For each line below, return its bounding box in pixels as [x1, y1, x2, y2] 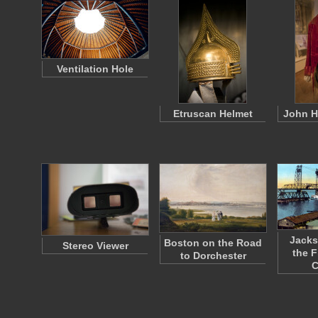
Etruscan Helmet [173, 108, 253, 119]
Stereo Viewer [62, 240, 128, 251]
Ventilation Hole [57, 63, 133, 75]
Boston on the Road [164, 237, 262, 248]
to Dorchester [180, 250, 246, 261]
